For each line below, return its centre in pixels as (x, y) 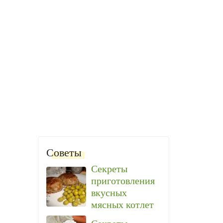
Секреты (109, 169)
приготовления (123, 181)
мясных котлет (122, 205)
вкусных (109, 193)
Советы (64, 152)
